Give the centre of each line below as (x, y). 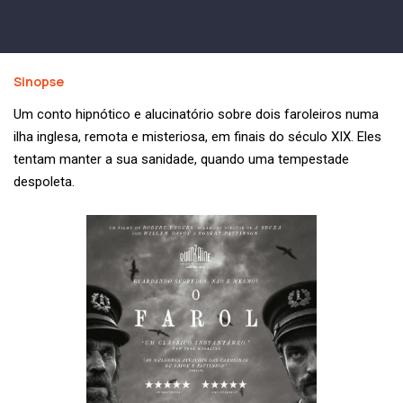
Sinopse (39, 82)
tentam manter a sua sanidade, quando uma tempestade (181, 160)
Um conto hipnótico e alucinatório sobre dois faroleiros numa (196, 115)
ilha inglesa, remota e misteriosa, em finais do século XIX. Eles (197, 137)
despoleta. (44, 182)
